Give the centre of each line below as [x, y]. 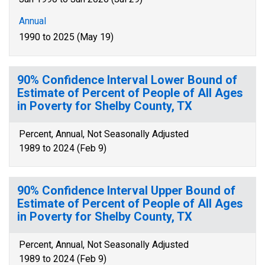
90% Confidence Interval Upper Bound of [126, 190]
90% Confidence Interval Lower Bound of [127, 80]
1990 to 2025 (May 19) [66, 37]
